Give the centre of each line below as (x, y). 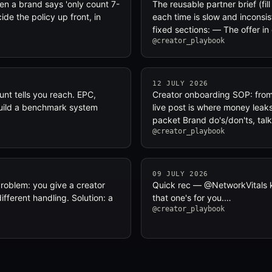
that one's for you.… (192, 198)
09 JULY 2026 (180, 174)
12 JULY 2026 (180, 83)
